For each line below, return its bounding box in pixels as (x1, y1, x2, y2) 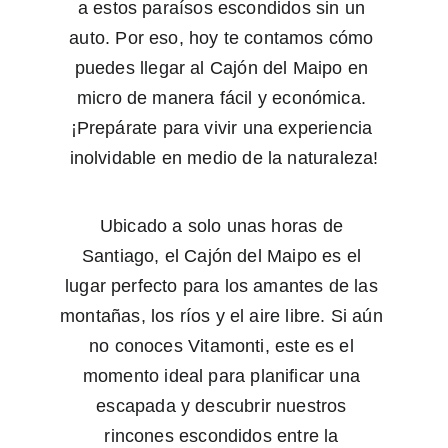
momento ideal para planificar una (82, 366, 366, 386)
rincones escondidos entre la (104, 426, 344, 446)
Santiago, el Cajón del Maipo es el (81, 246, 367, 266)
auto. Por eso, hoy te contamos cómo (69, 28, 379, 48)
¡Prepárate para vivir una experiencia (70, 118, 378, 138)
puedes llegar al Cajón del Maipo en (74, 58, 374, 78)
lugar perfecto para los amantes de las (64, 276, 384, 296)
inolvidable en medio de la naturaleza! (69, 148, 379, 168)
